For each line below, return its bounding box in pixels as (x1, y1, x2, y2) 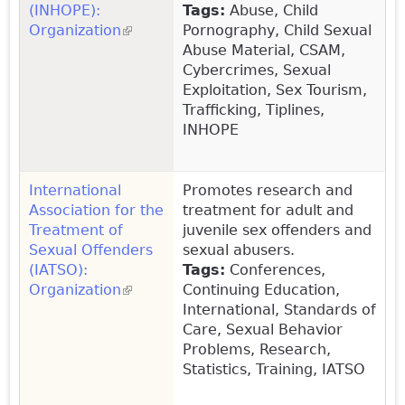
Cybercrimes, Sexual (183, 61, 331, 79)
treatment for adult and (183, 201, 353, 219)
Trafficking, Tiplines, (183, 100, 325, 118)
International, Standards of (183, 300, 376, 318)
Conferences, (225, 260, 325, 278)
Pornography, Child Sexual (183, 21, 372, 39)
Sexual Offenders (29, 240, 153, 259)
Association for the (29, 201, 164, 219)
